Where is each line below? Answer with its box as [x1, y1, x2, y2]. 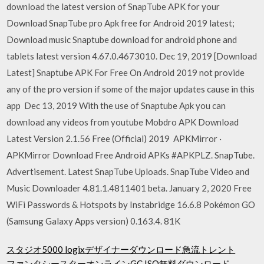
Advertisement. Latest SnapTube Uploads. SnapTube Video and [6, 166, 250, 177]
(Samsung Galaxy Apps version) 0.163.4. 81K [6, 215, 183, 226]
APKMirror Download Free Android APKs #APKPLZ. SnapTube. [6, 149, 255, 160]
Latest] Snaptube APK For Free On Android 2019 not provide [6, 67, 245, 78]
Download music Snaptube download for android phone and [6, 34, 237, 45]
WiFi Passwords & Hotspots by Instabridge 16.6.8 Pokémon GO [6, 199, 256, 210]
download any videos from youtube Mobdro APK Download [6, 116, 239, 127]
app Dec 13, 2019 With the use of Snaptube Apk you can [6, 100, 226, 111]
